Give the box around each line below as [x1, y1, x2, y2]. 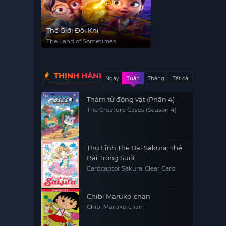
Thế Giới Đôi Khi [46, 26, 99, 34]
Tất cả [173, 75, 189, 82]
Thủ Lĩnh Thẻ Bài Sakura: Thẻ [87, 144, 183, 152]
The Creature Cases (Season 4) [87, 106, 177, 114]
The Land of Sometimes [46, 38, 117, 45]
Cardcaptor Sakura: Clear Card [87, 165, 176, 172]
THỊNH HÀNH [52, 71, 105, 80]
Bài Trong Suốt [87, 154, 136, 162]
